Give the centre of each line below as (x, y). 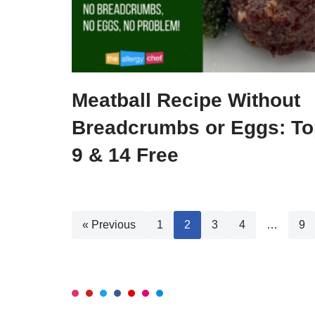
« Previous (109, 224)
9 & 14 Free (125, 155)
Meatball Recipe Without (186, 100)
